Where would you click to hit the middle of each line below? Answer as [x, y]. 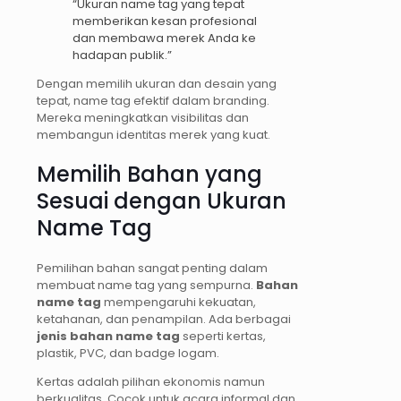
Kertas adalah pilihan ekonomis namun [151, 381]
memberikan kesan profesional [165, 21]
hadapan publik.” [122, 55]
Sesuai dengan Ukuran [162, 200]
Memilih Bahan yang [149, 174]
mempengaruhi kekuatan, [179, 302]
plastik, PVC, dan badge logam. [128, 353]
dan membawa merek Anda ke [164, 38]
